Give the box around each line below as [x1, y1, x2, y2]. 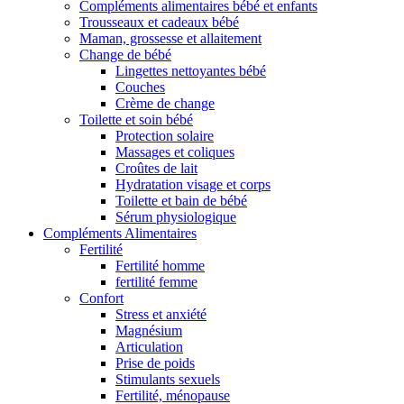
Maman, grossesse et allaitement [79, 31, 262, 47]
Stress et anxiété [115, 307, 207, 323]
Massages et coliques [115, 144, 234, 161]
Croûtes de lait [115, 161, 197, 177]
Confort [79, 290, 124, 307]
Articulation [115, 339, 183, 355]
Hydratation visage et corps [115, 177, 271, 193]
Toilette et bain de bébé [115, 193, 247, 209]
